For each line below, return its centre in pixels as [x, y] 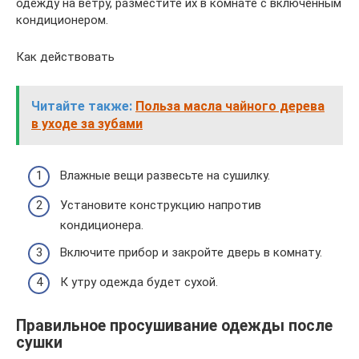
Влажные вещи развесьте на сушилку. [165, 175]
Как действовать [65, 57]
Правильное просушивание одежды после [174, 326]
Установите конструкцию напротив [161, 205]
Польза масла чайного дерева [230, 106]
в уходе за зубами [87, 124]
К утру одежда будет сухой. [139, 282]
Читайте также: [82, 106]
